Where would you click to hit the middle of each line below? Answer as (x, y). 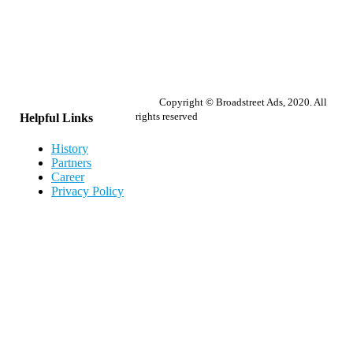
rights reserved (167, 116)
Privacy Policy (87, 191)
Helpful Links (56, 118)
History (70, 149)
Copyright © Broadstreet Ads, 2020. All (243, 102)
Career (68, 177)
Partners (71, 163)
